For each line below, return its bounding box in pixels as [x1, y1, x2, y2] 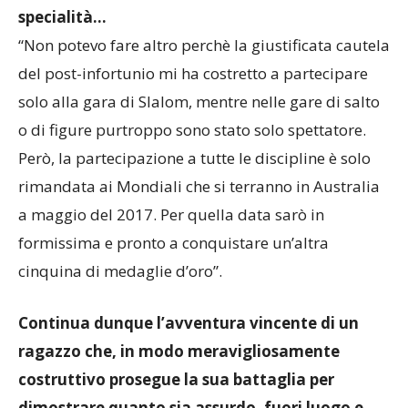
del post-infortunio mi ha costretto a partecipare [18, 63, 368, 85]
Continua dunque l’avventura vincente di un [18, 312, 359, 334]
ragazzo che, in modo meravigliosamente [18, 341, 340, 362]
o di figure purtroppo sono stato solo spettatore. [18, 119, 366, 141]
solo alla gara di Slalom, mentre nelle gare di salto [18, 91, 380, 113]
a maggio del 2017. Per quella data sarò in [18, 204, 324, 226]
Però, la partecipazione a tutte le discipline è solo [18, 148, 371, 169]
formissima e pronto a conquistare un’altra [18, 232, 329, 254]
